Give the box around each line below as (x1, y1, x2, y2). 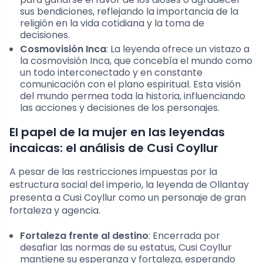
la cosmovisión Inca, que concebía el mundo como (20, 53, 252, 68)
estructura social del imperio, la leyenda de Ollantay (9, 177, 249, 191)
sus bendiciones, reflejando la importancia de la (20, 4, 238, 18)
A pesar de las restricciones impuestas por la (9, 164, 217, 178)
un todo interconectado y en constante (20, 65, 203, 79)
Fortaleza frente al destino (20, 228, 149, 242)
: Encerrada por (149, 228, 220, 242)
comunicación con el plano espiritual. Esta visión (20, 77, 241, 91)
